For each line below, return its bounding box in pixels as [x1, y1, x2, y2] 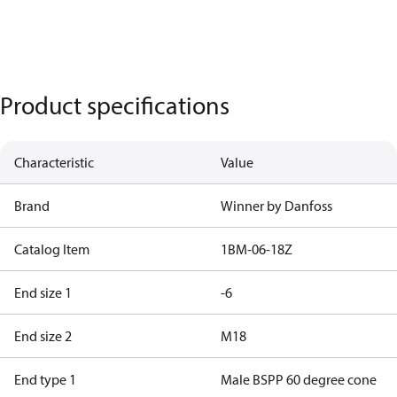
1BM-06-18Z [220, 240, 292, 258]
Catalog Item [14, 240, 90, 258]
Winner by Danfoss [220, 197, 332, 214]
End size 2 [14, 327, 72, 345]
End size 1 [14, 284, 72, 301]
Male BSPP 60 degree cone [220, 370, 377, 388]
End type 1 [14, 370, 76, 388]
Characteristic [14, 153, 94, 171]
